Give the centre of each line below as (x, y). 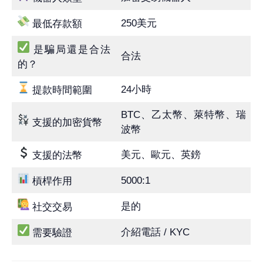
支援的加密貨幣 (67, 123)
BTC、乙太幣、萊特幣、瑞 (183, 115)
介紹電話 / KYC (155, 232)
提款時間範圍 (62, 90)
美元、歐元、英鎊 (161, 155)
